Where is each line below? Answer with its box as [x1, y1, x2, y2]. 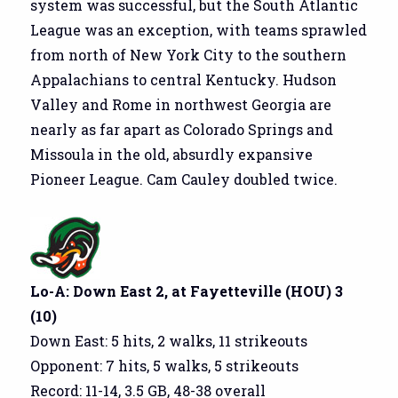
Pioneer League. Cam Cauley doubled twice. [30, 169, 338, 188]
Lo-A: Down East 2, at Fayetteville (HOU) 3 [30, 281, 344, 300]
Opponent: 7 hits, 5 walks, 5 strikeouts [30, 355, 299, 375]
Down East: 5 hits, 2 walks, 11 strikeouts [30, 330, 308, 350]
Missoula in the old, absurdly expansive [30, 144, 314, 163]
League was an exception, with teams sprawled [30, 20, 368, 39]
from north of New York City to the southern [30, 44, 347, 64]
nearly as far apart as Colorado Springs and [30, 119, 334, 139]
